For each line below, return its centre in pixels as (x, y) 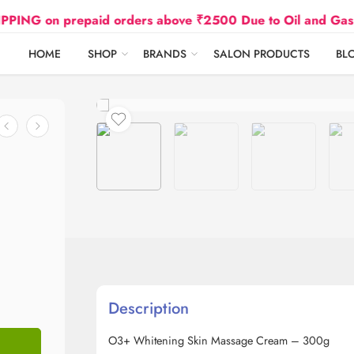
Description (149, 308)
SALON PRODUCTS (261, 54)
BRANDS (165, 54)
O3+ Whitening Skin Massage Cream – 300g (219, 340)
